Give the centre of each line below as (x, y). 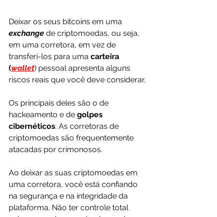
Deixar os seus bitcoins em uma (66, 22)
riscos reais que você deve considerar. (77, 80)
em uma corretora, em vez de (63, 45)
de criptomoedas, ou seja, (94, 33)
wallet (23, 68)
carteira (106, 57)
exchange (26, 33)
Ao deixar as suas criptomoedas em (74, 173)
